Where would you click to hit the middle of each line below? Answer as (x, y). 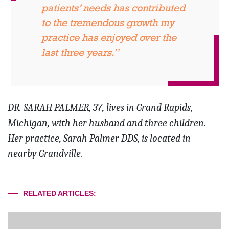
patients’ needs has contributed (113, 8)
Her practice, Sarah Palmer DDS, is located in (99, 139)
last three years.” (80, 52)
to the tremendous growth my (108, 23)
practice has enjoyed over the (109, 38)
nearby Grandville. (45, 154)
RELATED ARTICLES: (60, 193)
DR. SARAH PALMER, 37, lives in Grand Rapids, (100, 108)
